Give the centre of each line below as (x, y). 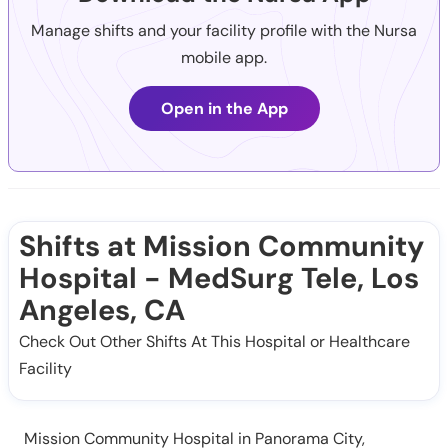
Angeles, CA (102, 309)
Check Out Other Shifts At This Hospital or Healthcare (214, 341)
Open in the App (224, 108)
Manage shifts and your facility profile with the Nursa (224, 30)
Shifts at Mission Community (221, 245)
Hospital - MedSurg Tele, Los (219, 277)
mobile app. (224, 57)
